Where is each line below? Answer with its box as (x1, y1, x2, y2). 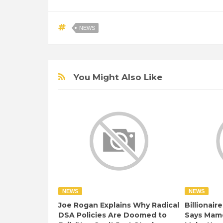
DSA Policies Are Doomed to (58, 210, 167, 220)
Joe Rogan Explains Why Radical (58, 200, 179, 210)
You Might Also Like (74, 72, 162, 82)
